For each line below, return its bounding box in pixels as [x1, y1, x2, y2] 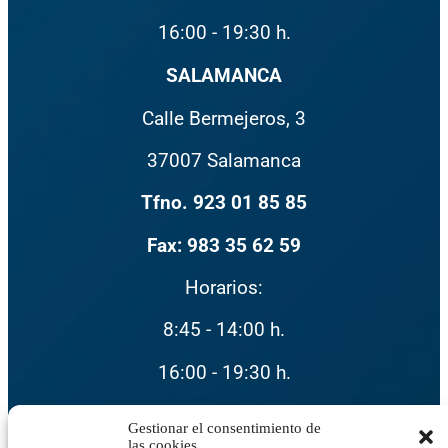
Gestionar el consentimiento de [128, 420, 321, 436]
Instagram [8, 406, 113, 434]
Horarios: [185, 275, 263, 299]
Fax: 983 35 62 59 [147, 233, 301, 257]
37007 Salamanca [147, 148, 301, 172]
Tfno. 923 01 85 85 [141, 191, 307, 215]
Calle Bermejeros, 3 [142, 106, 306, 130]
